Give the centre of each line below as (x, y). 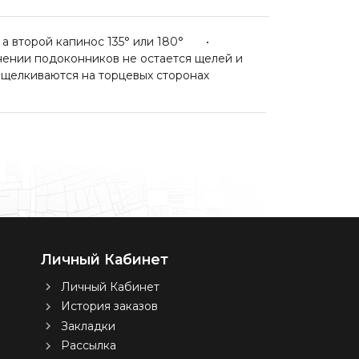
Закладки (88, 326)
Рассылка (88, 346)
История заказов (109, 307)
